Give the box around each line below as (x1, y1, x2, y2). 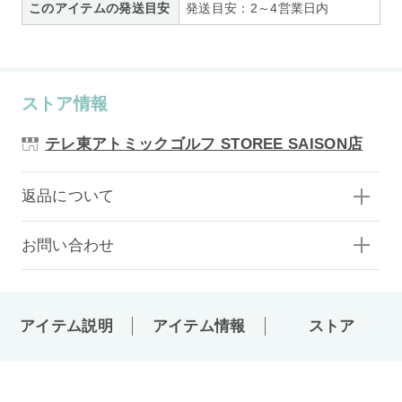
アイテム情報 (152, 317, 246, 335)
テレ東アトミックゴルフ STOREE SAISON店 (45, 135, 363, 153)
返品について (21, 188, 115, 205)
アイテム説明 (19, 317, 113, 335)
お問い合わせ (21, 237, 115, 254)
